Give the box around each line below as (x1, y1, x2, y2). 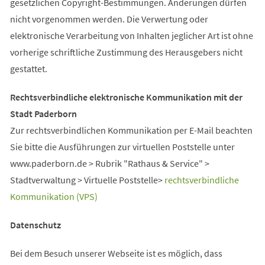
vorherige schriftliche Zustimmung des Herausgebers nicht (9, 46, 243, 58)
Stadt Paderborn (9, 107, 77, 119)
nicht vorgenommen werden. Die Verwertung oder (9, 12, 208, 25)
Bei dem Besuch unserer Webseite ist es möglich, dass (9, 247, 222, 259)
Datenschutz (9, 218, 61, 231)
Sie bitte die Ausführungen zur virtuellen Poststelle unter (9, 140, 235, 153)
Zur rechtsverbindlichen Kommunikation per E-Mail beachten (9, 124, 253, 136)
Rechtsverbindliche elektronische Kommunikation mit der (9, 91, 243, 103)
